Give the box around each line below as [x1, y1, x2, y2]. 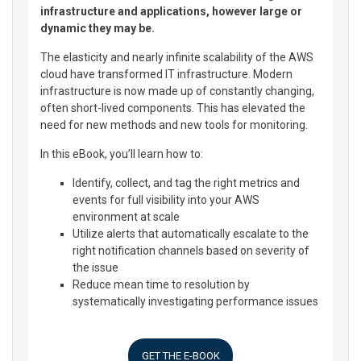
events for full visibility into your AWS [73, 193, 259, 206]
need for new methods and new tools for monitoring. [40, 118, 308, 131]
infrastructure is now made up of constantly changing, [40, 85, 314, 98]
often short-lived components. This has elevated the [40, 102, 305, 114]
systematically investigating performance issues [73, 295, 318, 308]
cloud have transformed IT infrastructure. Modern [40, 68, 293, 81]
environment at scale [73, 210, 180, 223]
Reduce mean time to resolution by [73, 278, 250, 291]
